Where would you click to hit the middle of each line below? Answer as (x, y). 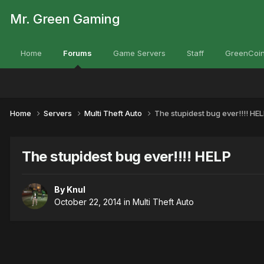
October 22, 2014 (88, 202)
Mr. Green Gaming (65, 19)
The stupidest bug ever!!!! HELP (126, 156)
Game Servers (139, 53)
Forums (77, 53)
